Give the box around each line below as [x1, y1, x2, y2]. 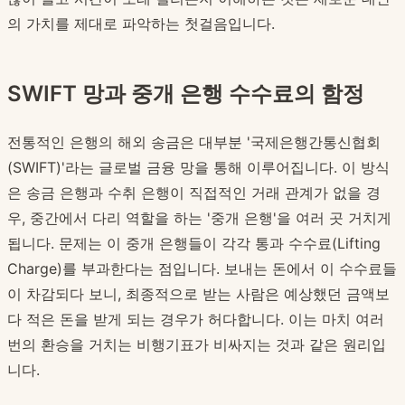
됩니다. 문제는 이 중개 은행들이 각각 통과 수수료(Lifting [7, 234, 381, 253]
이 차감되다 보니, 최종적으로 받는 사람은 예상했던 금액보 [7, 285, 390, 304]
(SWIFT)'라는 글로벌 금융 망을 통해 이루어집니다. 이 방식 [7, 158, 390, 177]
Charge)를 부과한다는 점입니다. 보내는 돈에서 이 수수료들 [7, 259, 397, 278]
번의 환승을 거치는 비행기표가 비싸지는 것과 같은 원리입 [7, 335, 386, 354]
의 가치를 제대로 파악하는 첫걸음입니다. [7, 14, 275, 33]
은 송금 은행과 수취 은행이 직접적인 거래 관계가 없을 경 [7, 184, 381, 202]
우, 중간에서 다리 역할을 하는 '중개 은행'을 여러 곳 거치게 [7, 209, 391, 228]
